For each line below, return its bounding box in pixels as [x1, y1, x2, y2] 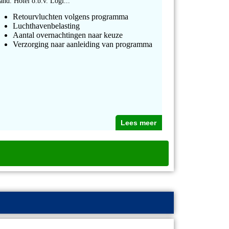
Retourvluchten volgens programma [13, 12, 129, 21]
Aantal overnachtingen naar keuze [13, 31, 123, 40]
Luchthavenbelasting [13, 21, 80, 31]
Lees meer [121, 119, 157, 127]
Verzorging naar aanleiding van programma [13, 40, 153, 49]
